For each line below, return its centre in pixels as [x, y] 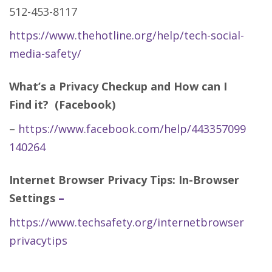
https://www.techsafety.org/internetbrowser [127, 222]
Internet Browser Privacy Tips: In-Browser [124, 179]
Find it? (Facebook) [62, 104]
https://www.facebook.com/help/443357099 [132, 128]
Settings [34, 198]
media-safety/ [45, 53]
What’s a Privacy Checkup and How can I [118, 86]
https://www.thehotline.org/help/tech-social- [127, 35]
